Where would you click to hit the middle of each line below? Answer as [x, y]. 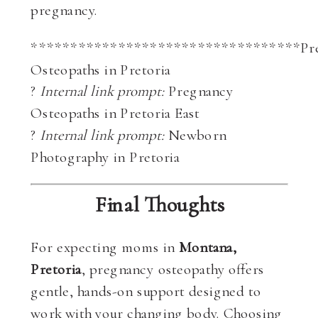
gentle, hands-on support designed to [146, 291]
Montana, [208, 247]
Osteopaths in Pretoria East [115, 113]
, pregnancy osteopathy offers [173, 269]
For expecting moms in [105, 247]
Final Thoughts [159, 204]
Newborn [196, 134]
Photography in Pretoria [105, 156]
